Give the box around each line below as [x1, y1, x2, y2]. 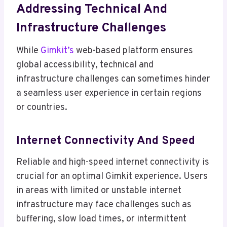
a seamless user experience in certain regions [16, 88, 202, 100]
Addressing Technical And [16, 1, 167, 18]
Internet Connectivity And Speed [16, 133, 195, 148]
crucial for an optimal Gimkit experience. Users [16, 171, 208, 183]
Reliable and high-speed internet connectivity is [16, 157, 209, 169]
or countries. [16, 102, 67, 114]
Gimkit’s [41, 45, 74, 57]
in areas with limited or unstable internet [16, 185, 181, 197]
